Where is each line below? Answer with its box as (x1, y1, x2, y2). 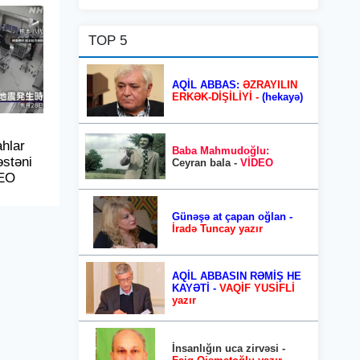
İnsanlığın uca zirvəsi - (172, 342, 285, 354)
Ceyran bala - (172, 156, 240, 169)
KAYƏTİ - (172, 282, 219, 294)
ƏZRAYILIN (243, 78, 297, 91)
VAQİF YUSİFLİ (219, 282, 295, 294)
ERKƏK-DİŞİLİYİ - (172, 90, 259, 103)
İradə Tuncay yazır (172, 222, 263, 235)
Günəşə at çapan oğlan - (172, 210, 292, 223)
